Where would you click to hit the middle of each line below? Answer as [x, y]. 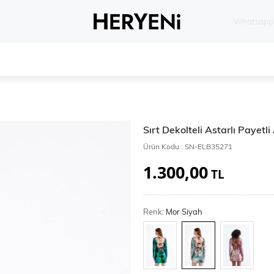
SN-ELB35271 [209, 146]
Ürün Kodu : [164, 146]
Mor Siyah [184, 212]
